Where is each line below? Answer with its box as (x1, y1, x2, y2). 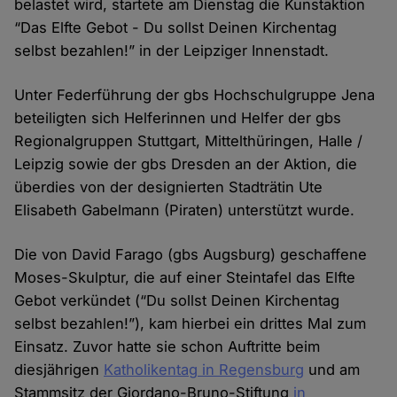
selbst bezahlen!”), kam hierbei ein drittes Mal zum (14, 315, 367, 333)
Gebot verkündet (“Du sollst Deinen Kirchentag (14, 292, 340, 310)
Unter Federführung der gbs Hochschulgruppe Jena (14, 86, 376, 105)
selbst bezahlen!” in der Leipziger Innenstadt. (14, 42, 330, 60)
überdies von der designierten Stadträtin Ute (14, 178, 323, 197)
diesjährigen (14, 361, 105, 379)
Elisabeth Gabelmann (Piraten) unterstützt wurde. (14, 201, 355, 220)
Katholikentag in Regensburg (104, 361, 305, 379)
